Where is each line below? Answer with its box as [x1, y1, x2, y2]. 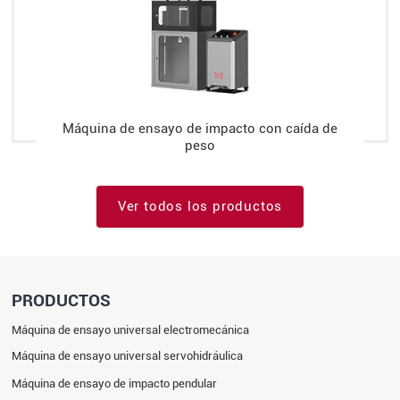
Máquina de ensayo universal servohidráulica [12, 349, 244, 363]
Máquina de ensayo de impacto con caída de [62, 121, 337, 137]
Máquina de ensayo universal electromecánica [12, 322, 250, 337]
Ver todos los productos [117, 198, 283, 215]
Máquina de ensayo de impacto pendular [12, 376, 218, 390]
